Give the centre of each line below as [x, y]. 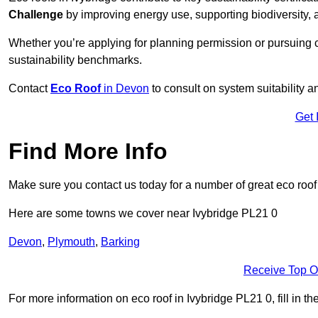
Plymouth [71, 242]
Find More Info [88, 152]
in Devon [125, 89]
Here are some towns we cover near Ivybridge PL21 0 [143, 214]
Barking [120, 242]
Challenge [36, 15]
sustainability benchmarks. [75, 60]
